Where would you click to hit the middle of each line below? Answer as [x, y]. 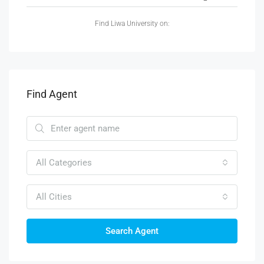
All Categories [64, 163]
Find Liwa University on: [132, 24]
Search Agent [132, 231]
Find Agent [52, 94]
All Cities [54, 197]
